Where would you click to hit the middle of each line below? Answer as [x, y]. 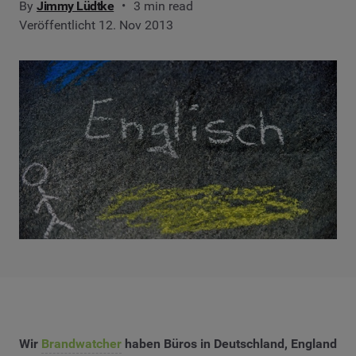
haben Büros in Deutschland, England [229, 344]
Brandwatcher [81, 344]
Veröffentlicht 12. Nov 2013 [96, 25]
